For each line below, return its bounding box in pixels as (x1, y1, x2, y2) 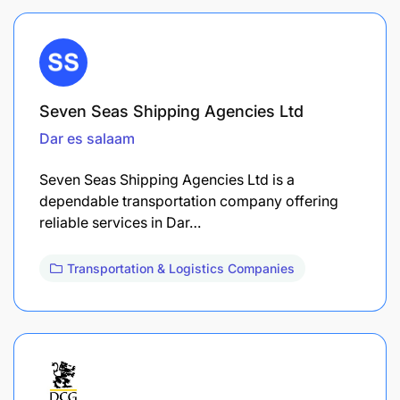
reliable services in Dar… (39, 212, 201, 231)
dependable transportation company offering (39, 191, 338, 210)
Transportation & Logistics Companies (67, 260, 295, 276)
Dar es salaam (39, 129, 135, 147)
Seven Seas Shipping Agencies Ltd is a (39, 170, 295, 188)
